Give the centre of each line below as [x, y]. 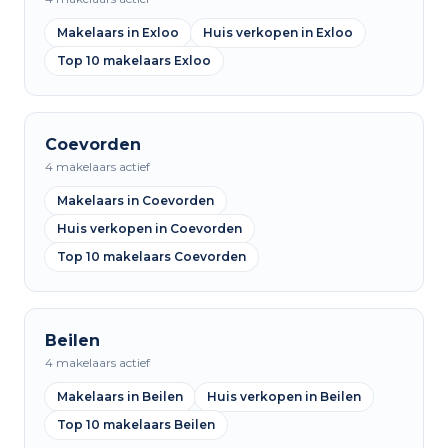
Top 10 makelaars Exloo [134, 60]
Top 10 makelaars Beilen [136, 424]
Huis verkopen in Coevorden [149, 228]
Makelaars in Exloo [118, 32]
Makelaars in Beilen [120, 396]
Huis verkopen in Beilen [284, 396]
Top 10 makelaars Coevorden [151, 256]
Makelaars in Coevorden [135, 200]
